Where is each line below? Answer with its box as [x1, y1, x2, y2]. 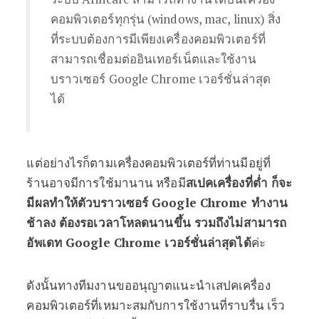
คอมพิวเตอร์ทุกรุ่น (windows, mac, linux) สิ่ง [50, 11, 281, 27]
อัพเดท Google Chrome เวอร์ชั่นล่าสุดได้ [26, 234, 251, 251]
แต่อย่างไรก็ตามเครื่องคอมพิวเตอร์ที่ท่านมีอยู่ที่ [26, 155, 271, 171]
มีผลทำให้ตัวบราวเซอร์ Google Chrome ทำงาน [26, 194, 288, 211]
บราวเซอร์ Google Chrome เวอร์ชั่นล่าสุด [50, 70, 271, 87]
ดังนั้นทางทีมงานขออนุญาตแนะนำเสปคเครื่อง [26, 277, 271, 293]
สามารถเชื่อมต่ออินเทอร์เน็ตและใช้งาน [50, 51, 257, 67]
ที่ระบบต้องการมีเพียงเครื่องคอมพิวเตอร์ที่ [50, 31, 266, 47]
